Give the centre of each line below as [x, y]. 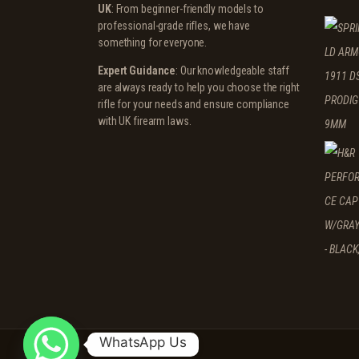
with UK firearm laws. [145, 121]
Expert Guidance [137, 70]
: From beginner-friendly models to [187, 8]
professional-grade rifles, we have [174, 25]
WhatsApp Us [143, 342]
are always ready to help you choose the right [199, 87]
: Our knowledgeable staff [233, 70]
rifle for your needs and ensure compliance [194, 104]
